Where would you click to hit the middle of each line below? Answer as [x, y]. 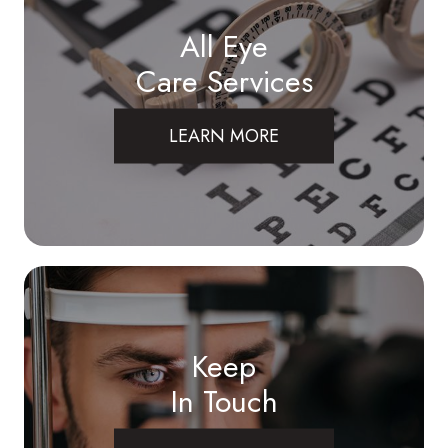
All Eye [224, 46]
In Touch [224, 401]
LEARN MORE [224, 135]
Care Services [224, 81]
